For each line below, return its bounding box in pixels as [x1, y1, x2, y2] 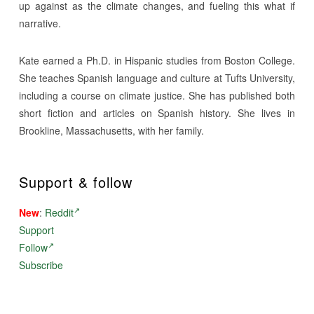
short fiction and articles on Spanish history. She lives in [18, 106, 296, 121]
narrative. [18, 16, 61, 31]
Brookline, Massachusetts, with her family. [18, 123, 204, 138]
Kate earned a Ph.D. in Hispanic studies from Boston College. [18, 53, 296, 68]
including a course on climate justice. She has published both [18, 88, 296, 103]
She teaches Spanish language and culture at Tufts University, [18, 71, 296, 86]
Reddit [44, 205, 74, 220]
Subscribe [18, 258, 63, 273]
